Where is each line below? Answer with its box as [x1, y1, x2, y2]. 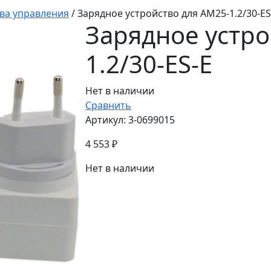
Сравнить [85, 99, 131, 112]
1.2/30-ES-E [85, 47, 212, 80]
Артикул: [85, 113, 126, 126]
